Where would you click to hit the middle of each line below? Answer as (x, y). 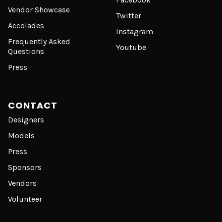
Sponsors (25, 167)
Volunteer (25, 199)
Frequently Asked (39, 42)
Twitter (129, 16)
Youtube (131, 48)
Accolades (26, 26)
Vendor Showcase (39, 10)
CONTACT (33, 106)
